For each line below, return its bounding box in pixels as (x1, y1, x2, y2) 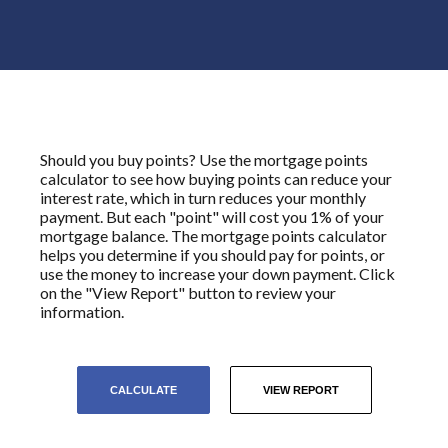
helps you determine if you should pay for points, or (40, 244, 385, 264)
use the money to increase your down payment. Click (40, 263, 395, 283)
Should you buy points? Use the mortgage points (40, 149, 368, 169)
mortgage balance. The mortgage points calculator (40, 225, 387, 245)
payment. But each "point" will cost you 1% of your (40, 206, 384, 226)
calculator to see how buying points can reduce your (40, 168, 392, 188)
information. (40, 301, 124, 321)
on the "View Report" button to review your (40, 282, 336, 302)
